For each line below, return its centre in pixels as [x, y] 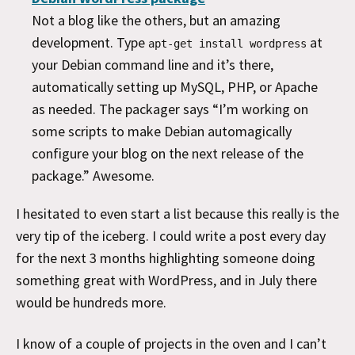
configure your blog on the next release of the [168, 153]
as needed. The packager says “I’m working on [170, 109]
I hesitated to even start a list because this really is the [177, 213]
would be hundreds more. [91, 302]
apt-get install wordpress [227, 43]
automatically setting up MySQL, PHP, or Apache [175, 86]
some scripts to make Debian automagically [162, 131]
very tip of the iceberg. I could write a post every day [171, 235]
